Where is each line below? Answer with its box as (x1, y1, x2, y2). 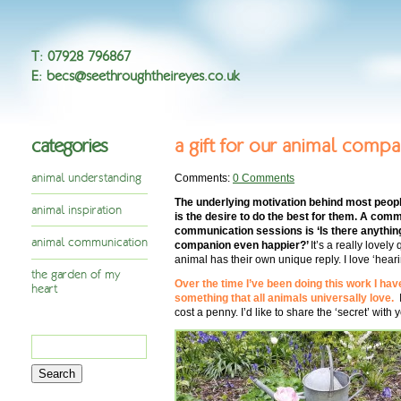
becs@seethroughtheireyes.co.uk (47, 68, 240, 83)
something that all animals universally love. (175, 291, 397, 304)
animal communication (31, 235, 148, 249)
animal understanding (31, 171, 141, 184)
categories (31, 136, 107, 156)
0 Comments (233, 172, 294, 184)
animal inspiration (31, 203, 122, 217)
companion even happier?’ (175, 238, 311, 252)
